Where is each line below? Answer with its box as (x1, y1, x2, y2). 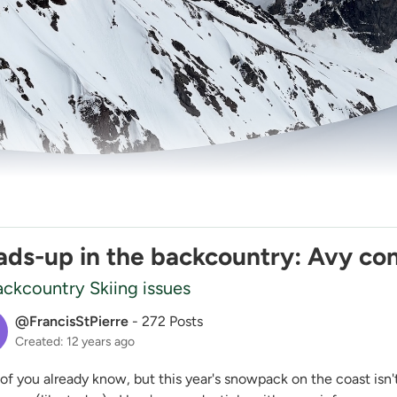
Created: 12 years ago (15, 334, 135, 350)
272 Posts (142, 313, 203, 331)
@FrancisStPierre (15, 313, 128, 331)
